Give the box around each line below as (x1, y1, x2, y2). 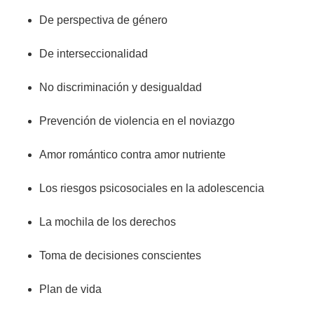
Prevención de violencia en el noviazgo (39, 115, 238, 128)
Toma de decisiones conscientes (39, 250, 201, 262)
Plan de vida (39, 283, 102, 296)
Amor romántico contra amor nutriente (39, 149, 228, 161)
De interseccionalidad (39, 48, 148, 60)
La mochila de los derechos (39, 216, 179, 228)
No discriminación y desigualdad (39, 81, 205, 94)
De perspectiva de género (39, 14, 170, 27)
